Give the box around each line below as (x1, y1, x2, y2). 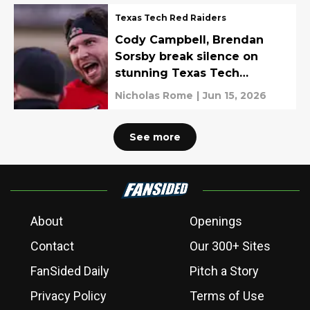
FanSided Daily (30, 264, 109, 279)
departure (115, 83, 175, 97)
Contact (30, 239, 74, 254)
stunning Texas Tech (115, 66, 239, 80)
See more (129, 131, 181, 144)
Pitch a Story (190, 264, 259, 279)
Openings (190, 214, 242, 229)
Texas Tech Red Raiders (115, 12, 226, 24)
